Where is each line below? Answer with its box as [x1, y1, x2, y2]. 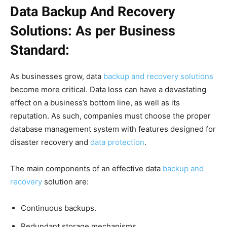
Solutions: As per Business [10, 22, 175, 39]
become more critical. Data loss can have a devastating [10, 84, 206, 94]
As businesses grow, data [10, 71, 103, 81]
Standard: [10, 42, 69, 58]
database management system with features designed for [10, 124, 216, 134]
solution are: [42, 176, 89, 186]
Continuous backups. [21, 203, 96, 213]
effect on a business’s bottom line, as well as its [10, 97, 180, 107]
